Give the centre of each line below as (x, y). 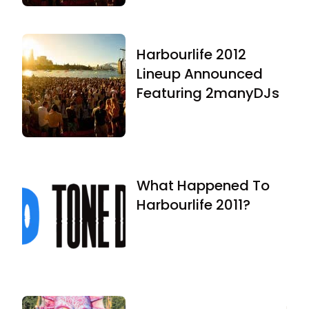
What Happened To (203, 185)
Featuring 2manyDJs (208, 93)
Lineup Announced (200, 73)
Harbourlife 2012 (191, 54)
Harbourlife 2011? (193, 205)
